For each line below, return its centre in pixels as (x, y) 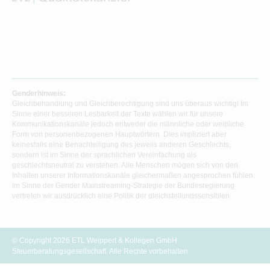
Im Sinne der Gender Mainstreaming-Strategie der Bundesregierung (123, 186)
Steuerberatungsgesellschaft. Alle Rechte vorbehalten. (101, 252)
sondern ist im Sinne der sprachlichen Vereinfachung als (104, 155)
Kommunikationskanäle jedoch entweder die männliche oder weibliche (128, 124)
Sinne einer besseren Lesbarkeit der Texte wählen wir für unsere (118, 114)
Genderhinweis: (39, 94)
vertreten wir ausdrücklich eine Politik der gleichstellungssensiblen (121, 196)
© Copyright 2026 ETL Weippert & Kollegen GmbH (95, 241)
